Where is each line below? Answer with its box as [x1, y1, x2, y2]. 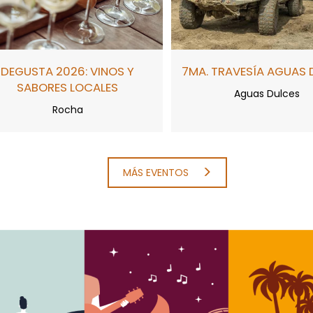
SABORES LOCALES [17, 79, 118, 96]
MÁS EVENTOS [122, 166, 191, 180]
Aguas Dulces [233, 87, 300, 101]
